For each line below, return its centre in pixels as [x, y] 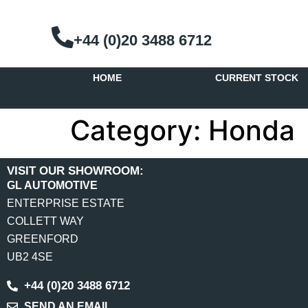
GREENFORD [43, 239]
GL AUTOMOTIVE [52, 185]
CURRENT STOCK [257, 78]
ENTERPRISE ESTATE [66, 203]
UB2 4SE [30, 257]
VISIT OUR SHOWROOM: [75, 171]
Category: [139, 130]
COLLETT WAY [45, 221]
